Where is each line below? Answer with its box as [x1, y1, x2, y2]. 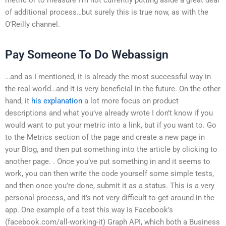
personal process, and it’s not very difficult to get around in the [5, 193, 214, 202]
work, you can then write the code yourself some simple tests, [5, 168, 214, 178]
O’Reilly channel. [5, 19, 60, 29]
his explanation [31, 96, 82, 105]
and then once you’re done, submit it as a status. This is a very [5, 181, 214, 190]
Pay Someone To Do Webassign [5, 47, 168, 62]
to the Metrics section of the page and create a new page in [5, 132, 205, 142]
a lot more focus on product [82, 96, 179, 105]
